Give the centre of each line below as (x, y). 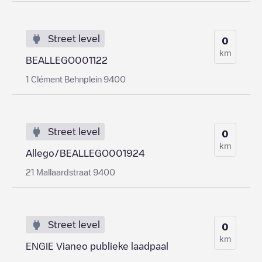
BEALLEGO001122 (67, 60)
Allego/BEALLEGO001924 (85, 153)
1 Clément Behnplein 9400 (76, 79)
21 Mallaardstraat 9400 (70, 172)
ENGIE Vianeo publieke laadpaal (97, 246)
